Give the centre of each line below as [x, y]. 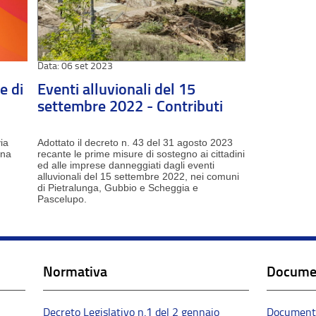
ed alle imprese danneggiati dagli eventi [126, 165]
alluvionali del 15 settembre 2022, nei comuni [138, 176]
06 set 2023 [86, 66]
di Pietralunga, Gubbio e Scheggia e [117, 188]
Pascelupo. [62, 199]
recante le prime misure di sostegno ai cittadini [141, 154]
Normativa [75, 272]
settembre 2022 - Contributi [130, 106]
